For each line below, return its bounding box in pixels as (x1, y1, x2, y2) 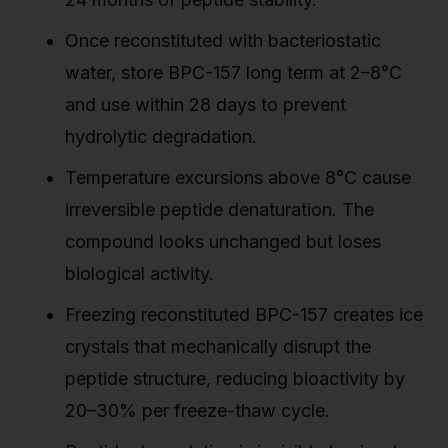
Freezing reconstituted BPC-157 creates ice (65, 304, 423, 326)
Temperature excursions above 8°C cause (65, 167, 411, 189)
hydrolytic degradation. (65, 126, 257, 148)
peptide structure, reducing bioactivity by (65, 368, 405, 390)
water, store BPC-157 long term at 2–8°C (65, 62, 402, 84)
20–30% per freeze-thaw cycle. (65, 400, 330, 422)
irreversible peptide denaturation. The (65, 199, 374, 221)
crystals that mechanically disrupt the (65, 336, 371, 358)
